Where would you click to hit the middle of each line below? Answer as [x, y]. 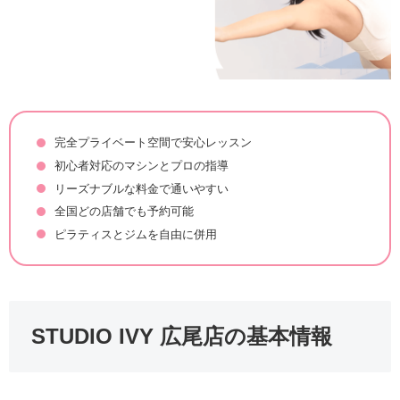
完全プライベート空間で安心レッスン [153, 143]
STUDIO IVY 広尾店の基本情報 [182, 337]
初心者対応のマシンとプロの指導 [141, 166]
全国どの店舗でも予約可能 [124, 212]
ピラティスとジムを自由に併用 [135, 234]
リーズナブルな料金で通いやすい [141, 188]
